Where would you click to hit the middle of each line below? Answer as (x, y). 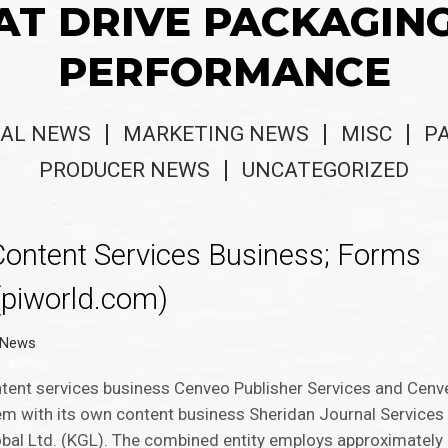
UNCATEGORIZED (325, 170)
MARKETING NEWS (216, 134)
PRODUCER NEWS (124, 170)
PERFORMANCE (224, 71)
